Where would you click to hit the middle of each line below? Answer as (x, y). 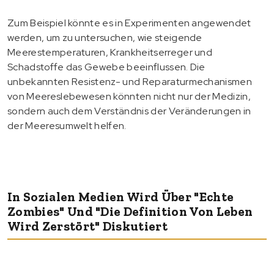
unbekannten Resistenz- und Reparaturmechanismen (130, 81)
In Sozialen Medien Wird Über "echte (121, 196)
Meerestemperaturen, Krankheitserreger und (110, 52)
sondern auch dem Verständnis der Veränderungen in (129, 111)
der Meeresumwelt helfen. (67, 125)
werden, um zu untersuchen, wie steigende (105, 37)
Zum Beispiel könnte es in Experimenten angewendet (129, 23)
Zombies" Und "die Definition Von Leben (130, 211)
